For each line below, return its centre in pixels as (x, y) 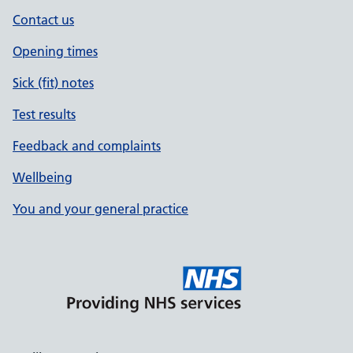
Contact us (43, 20)
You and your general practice (100, 209)
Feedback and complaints (87, 146)
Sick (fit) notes (53, 83)
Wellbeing (43, 177)
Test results (44, 114)
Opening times (55, 51)
